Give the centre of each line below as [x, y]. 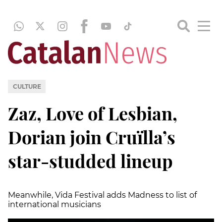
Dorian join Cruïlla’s [92, 137]
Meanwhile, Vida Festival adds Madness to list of [102, 195]
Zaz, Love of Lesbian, [93, 113]
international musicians [55, 204]
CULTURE [27, 86]
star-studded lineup [90, 160]
